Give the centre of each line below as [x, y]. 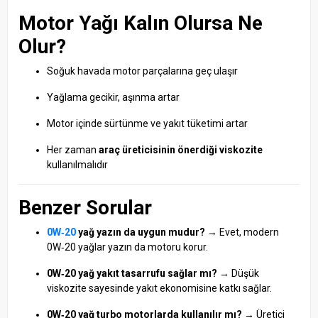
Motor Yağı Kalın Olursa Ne [141, 23]
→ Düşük [238, 273]
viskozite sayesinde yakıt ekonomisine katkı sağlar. [159, 288]
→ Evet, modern [242, 232]
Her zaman [73, 149]
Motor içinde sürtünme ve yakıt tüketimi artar [147, 123]
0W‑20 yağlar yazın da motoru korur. [127, 247]
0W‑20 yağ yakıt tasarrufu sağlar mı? [132, 273]
